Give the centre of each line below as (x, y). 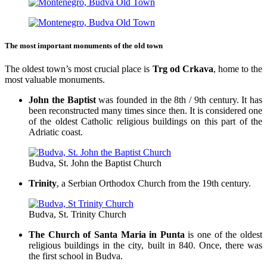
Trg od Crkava (183, 69)
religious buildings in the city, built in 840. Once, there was (145, 246)
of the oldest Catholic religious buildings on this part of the (145, 122)
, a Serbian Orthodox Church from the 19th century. (154, 184)
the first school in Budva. (76, 256)
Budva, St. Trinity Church (77, 215)
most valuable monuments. (55, 80)
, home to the (238, 69)
